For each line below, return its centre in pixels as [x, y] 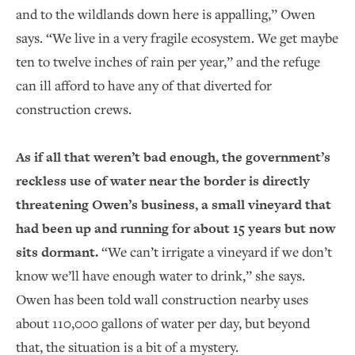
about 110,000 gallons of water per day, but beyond [163, 323]
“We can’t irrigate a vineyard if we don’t [217, 251]
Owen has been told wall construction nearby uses [162, 299]
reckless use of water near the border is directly [163, 180]
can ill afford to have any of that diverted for [144, 85]
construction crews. [75, 109]
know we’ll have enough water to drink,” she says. [160, 275]
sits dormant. [59, 252]
